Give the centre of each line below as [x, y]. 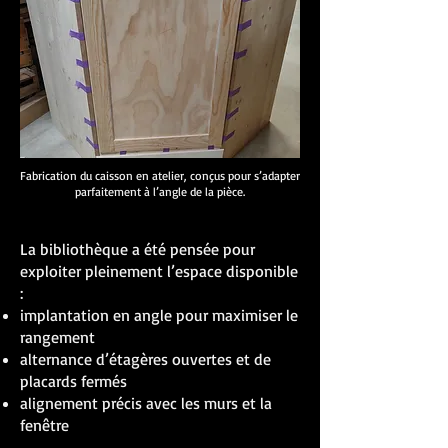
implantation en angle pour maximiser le [159, 314]
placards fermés [73, 380]
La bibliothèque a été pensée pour [137, 248]
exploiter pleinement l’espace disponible [159, 270]
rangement [57, 336]
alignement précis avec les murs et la [146, 402]
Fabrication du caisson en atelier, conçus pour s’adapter [160, 175]
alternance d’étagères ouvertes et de [145, 358]
